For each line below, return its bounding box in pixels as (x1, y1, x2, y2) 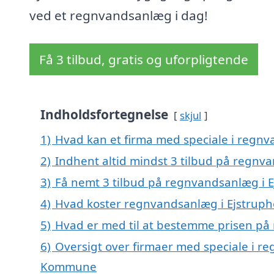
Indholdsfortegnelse (40, 106, 168, 124)
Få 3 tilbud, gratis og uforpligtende (39, 51, 248, 68)
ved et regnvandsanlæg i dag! (29, 7, 208, 24)
